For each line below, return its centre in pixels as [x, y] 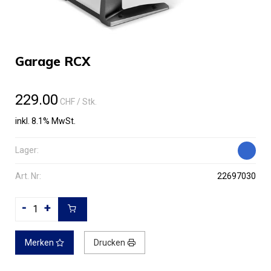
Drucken [110, 243]
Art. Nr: [28, 176]
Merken [40, 243]
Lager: [27, 150]
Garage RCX [53, 61]
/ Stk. [87, 102]
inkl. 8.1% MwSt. [45, 121]
